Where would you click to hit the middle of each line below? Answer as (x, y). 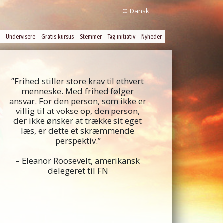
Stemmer (91, 37)
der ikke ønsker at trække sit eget (78, 121)
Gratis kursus (57, 37)
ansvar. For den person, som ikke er (78, 101)
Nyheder (152, 37)
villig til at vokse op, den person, (78, 111)
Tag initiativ (121, 37)
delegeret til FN (78, 170)
